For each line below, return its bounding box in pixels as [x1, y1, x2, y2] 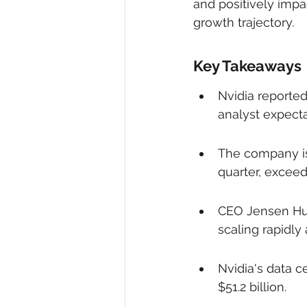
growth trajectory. [193, 15, 294, 29]
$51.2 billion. [218, 280, 286, 294]
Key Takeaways [193, 57, 302, 75]
